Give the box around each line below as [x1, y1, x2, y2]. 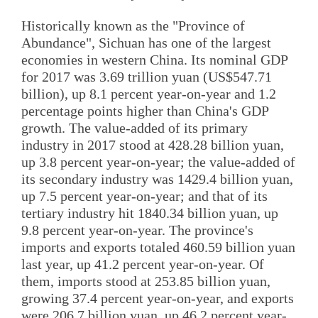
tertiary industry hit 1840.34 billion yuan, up [21, 205, 278, 221]
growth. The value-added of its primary [21, 120, 248, 136]
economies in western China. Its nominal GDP [21, 52, 287, 68]
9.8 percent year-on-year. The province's [21, 222, 253, 238]
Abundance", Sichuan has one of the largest [21, 35, 271, 51]
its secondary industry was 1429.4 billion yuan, [21, 171, 293, 187]
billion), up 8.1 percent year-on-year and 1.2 [21, 86, 276, 102]
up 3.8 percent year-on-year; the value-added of [21, 154, 295, 170]
